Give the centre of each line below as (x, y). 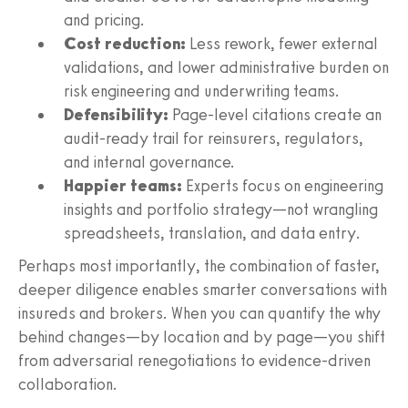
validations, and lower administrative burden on (226, 67)
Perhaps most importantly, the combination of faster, (199, 265)
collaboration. (68, 384)
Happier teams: (123, 185)
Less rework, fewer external (282, 43)
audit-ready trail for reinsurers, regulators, (214, 138)
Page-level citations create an (275, 114)
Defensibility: (116, 114)
